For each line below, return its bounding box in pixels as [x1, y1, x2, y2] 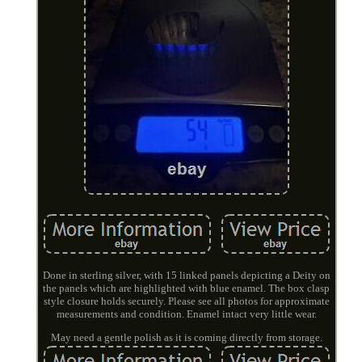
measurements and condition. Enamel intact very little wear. [56, 307, 317, 320]
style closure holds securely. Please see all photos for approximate [43, 294, 330, 307]
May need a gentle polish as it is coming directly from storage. [50, 330, 322, 343]
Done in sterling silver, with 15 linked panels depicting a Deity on [42, 268, 330, 281]
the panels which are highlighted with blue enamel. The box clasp [43, 281, 330, 294]
